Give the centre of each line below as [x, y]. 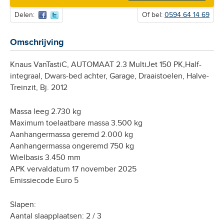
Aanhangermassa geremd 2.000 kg [71, 135]
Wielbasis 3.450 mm [45, 158]
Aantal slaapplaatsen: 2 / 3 [56, 216]
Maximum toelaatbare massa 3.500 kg [76, 123]
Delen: [24, 15]
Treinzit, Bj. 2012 [39, 88]
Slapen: [23, 205]
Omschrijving [37, 43]
